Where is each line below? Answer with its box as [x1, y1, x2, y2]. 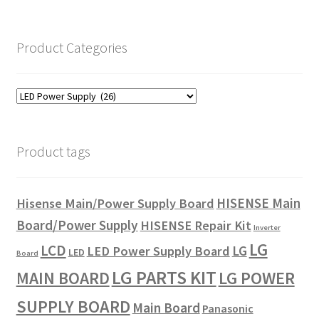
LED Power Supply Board [86, 243, 230, 260]
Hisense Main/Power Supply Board [16, 195, 214, 212]
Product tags [16, 142, 90, 161]
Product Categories [16, 38, 127, 56]
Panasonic [202, 301, 253, 316]
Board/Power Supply [16, 216, 138, 234]
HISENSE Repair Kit [140, 217, 251, 234]
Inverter [253, 223, 281, 233]
